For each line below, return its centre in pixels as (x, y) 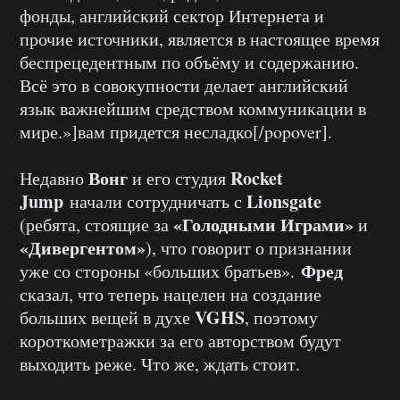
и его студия (181, 179)
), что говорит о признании (249, 248)
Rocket (257, 179)
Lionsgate (284, 202)
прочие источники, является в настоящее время (200, 39)
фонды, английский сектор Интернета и (172, 16)
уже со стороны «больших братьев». (160, 271)
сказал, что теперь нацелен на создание (171, 295)
